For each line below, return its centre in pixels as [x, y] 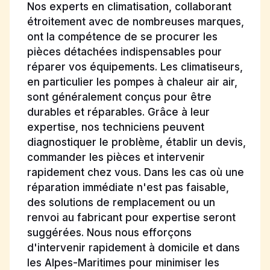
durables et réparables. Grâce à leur [118, 112]
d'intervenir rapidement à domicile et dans [133, 247]
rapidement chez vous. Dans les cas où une [136, 172]
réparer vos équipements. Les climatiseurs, [135, 67]
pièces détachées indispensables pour [124, 52]
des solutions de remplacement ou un [121, 202]
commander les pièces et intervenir [116, 157]
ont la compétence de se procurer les [122, 36]
